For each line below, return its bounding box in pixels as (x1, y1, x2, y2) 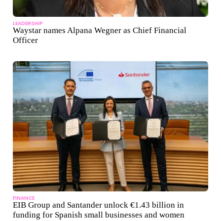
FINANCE (13, 194, 35, 202)
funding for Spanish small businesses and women (13, 210, 184, 220)
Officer (13, 36, 38, 45)
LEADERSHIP (13, 20, 43, 28)
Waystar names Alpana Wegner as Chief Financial (13, 26, 186, 36)
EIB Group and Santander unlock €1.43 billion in (13, 200, 184, 210)
